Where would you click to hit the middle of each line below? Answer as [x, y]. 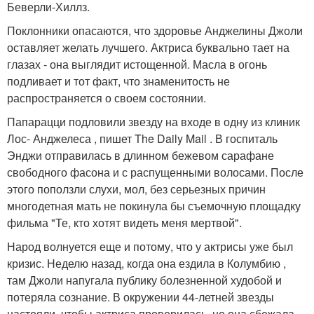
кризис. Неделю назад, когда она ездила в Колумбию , [146, 264]
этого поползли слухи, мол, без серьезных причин [136, 189]
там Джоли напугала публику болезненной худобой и [144, 280]
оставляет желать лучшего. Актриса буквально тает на [148, 48]
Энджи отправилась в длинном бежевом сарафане [141, 156]
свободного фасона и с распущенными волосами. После [155, 172]
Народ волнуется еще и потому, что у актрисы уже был [150, 247]
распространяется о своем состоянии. [107, 98]
